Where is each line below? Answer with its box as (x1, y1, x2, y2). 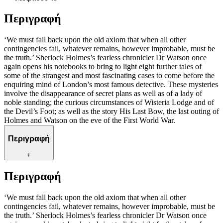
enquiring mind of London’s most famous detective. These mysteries (4, 80, 218, 89)
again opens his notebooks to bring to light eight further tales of (4, 62, 202, 71)
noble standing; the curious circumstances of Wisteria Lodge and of (4, 98, 214, 107)
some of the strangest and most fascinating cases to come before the (4, 71, 215, 80)
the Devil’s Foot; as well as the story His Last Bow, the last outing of (4, 107, 219, 116)
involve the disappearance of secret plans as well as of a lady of (4, 89, 202, 98)
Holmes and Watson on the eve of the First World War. (4, 116, 175, 125)
